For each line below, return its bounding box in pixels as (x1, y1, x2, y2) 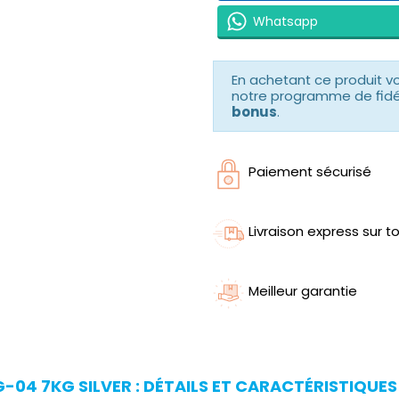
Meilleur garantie (248, 281, 357, 301)
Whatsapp (253, 12, 318, 30)
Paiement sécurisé (248, 162, 371, 182)
